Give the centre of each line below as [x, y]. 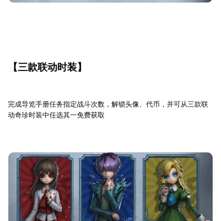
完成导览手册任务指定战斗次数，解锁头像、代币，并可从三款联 [108, 104]
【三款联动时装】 [47, 67]
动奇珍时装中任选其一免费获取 [56, 115]
